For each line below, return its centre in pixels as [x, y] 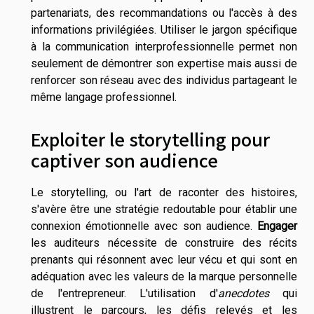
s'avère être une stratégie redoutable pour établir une [164, 209]
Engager [277, 226]
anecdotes [243, 293]
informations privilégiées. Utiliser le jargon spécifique [164, 30]
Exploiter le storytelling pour [150, 138]
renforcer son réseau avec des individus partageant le [164, 81]
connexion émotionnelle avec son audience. [144, 226]
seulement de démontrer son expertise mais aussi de [164, 64]
